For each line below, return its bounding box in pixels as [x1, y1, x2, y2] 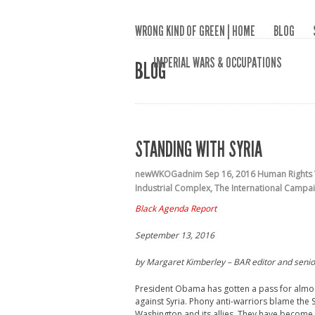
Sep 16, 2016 [205, 168, 255, 180]
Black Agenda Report [135, 202, 217, 214]
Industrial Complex [135, 182, 210, 194]
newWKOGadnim [135, 168, 202, 180]
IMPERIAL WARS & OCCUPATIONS [153, 54, 282, 71]
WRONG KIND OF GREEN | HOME [135, 22, 255, 39]
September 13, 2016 [135, 229, 214, 241]
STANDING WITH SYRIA [135, 137, 262, 162]
